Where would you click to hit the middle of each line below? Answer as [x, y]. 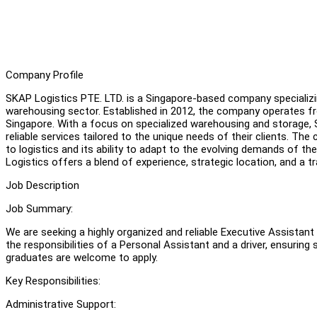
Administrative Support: [61, 304]
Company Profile [45, 75]
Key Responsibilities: [53, 281]
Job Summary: [39, 208]
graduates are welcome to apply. [82, 257]
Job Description [42, 185]
